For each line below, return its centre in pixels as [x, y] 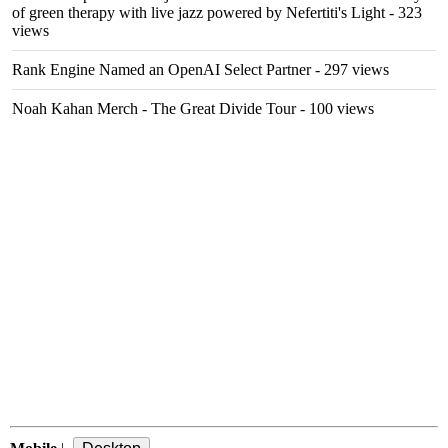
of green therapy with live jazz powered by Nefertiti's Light [198, 12]
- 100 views [335, 108]
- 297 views [350, 69]
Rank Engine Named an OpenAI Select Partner [161, 69]
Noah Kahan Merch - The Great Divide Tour [154, 108]
